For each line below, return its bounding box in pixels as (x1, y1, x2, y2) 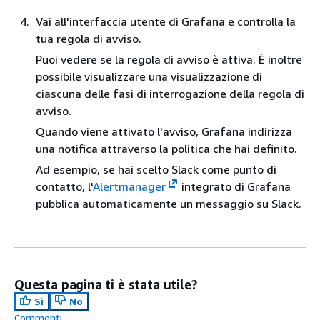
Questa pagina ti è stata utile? (14, 276, 197, 292)
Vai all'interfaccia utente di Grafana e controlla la (36, 14, 296, 29)
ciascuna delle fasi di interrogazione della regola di (36, 86, 304, 101)
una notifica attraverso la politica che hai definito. (36, 141, 297, 156)
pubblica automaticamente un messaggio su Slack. (36, 196, 301, 211)
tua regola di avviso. (36, 31, 141, 46)
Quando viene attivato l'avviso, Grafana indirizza (36, 124, 292, 139)
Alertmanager (93, 179, 166, 194)
